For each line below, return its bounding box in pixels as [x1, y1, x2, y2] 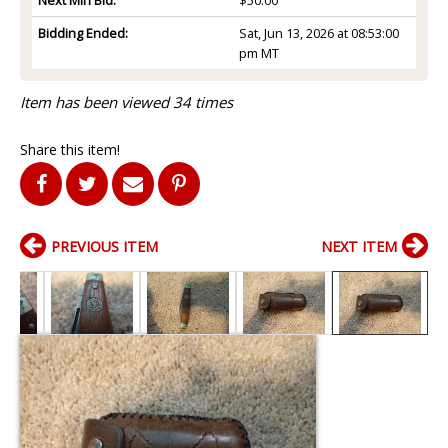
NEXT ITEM [321, 236, 397, 256]
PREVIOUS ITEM [51, 236, 158, 256]
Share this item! [20, 139, 120, 159]
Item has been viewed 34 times [20, 91, 233, 112]
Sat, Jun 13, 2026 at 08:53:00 [238, 23, 399, 42]
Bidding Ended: [38, 23, 128, 42]
